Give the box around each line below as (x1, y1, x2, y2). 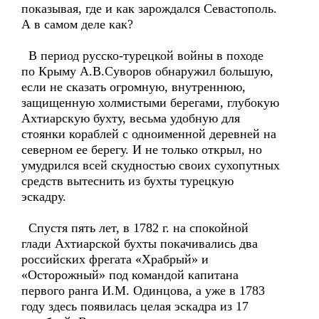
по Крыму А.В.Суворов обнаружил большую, (21, 64, 273, 78)
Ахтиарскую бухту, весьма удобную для (21, 111, 240, 125)
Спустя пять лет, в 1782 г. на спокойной (21, 221, 249, 235)
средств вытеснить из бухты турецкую (21, 174, 234, 188)
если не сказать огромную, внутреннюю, (21, 80, 246, 94)
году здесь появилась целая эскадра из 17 (21, 299, 249, 313)
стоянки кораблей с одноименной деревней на (21, 127, 276, 141)
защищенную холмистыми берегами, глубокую (21, 95, 279, 110)
